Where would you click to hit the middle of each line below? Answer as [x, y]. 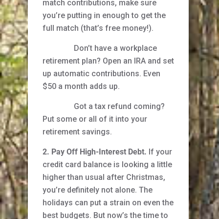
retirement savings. [77, 132]
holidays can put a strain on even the [108, 203]
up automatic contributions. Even [101, 74]
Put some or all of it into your [95, 119]
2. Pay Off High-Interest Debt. [95, 152]
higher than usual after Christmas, [104, 177]
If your [159, 152]
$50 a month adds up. [81, 87]
